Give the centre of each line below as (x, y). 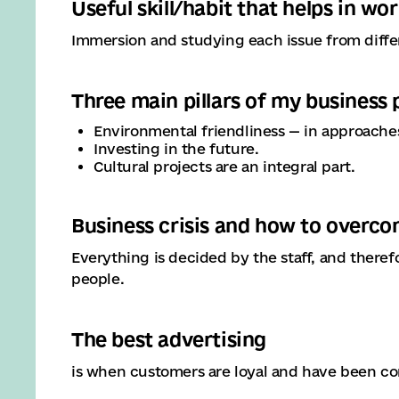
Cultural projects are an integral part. (224, 167)
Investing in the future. (176, 149)
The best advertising (169, 339)
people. (98, 279)
